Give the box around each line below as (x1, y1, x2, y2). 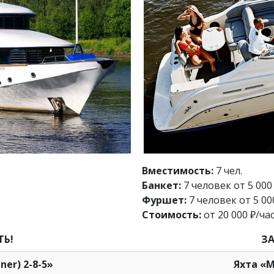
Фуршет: (142, 193, 187, 207)
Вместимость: (142, 164, 213, 178)
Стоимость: (142, 208, 201, 222)
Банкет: (142, 179, 181, 193)
